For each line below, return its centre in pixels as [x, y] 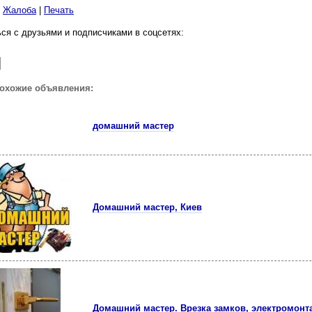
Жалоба [19, 10]
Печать [59, 10]
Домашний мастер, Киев [147, 207]
